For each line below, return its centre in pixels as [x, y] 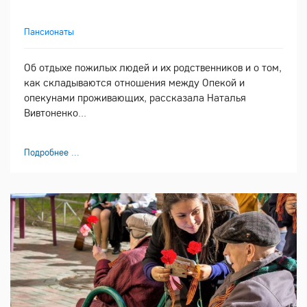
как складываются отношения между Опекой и [134, 82]
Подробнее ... [52, 152]
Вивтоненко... [55, 112]
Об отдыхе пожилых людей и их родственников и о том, [153, 67]
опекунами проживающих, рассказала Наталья [135, 97]
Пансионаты [49, 31]
